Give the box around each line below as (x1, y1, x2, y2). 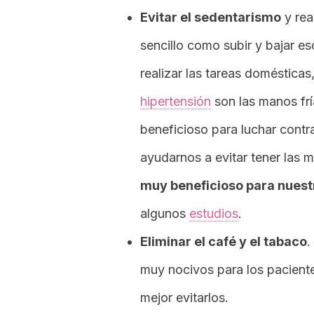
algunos (140, 206, 189, 221)
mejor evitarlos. (140, 290, 228, 305)
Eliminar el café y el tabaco (140, 234, 307, 249)
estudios (189, 206, 238, 221)
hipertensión (140, 94, 211, 109)
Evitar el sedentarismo (140, 10, 281, 25)
